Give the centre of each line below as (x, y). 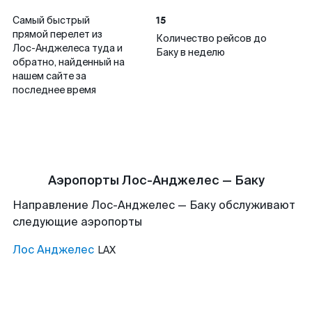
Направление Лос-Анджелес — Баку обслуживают (154, 205)
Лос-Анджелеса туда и (68, 48)
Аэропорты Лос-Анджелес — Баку (156, 180)
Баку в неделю (190, 52)
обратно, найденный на (69, 62)
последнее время (54, 90)
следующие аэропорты (77, 222)
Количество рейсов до (211, 38)
